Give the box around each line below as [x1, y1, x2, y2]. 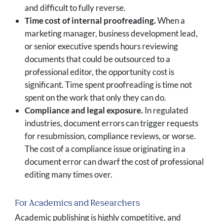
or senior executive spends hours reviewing [25, 41, 178, 52]
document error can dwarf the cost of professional [25, 156, 204, 167]
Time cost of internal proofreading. [25, 15, 156, 26]
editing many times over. [25, 169, 112, 180]
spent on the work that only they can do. [25, 92, 166, 103]
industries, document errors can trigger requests [25, 118, 198, 129]
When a [156, 15, 185, 26]
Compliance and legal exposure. [25, 105, 143, 116]
